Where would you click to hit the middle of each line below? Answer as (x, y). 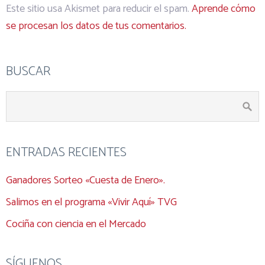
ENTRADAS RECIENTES (66, 152)
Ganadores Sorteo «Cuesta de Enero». (85, 180)
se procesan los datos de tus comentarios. (96, 26)
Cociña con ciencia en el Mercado (76, 224)
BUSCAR (28, 71)
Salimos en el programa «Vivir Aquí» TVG (91, 202)
